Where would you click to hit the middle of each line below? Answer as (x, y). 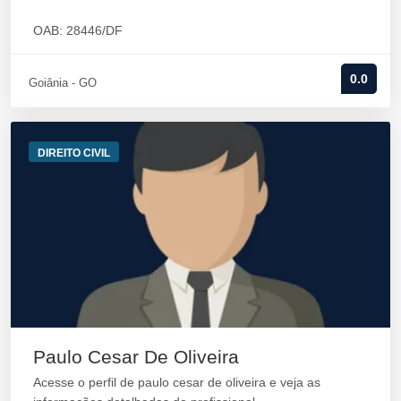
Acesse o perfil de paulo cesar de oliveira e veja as (177, 383)
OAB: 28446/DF (78, 31)
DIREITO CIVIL (74, 154)
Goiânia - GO (63, 83)
